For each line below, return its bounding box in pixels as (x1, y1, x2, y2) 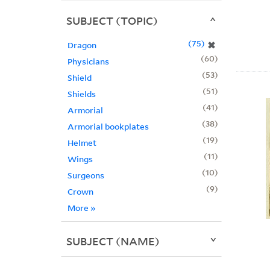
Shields (67, 88, 96, 100)
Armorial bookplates (67, 121, 149, 133)
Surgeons (67, 169, 104, 181)
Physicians (67, 55, 109, 67)
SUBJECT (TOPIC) (66, 13, 158, 28)
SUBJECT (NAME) (66, 234, 160, 249)
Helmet (67, 137, 96, 149)
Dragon (67, 39, 96, 51)
